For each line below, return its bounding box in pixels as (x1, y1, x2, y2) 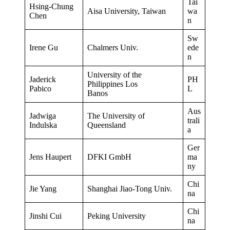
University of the (87, 70, 142, 79)
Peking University (87, 211, 146, 220)
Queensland (87, 120, 126, 129)
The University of (87, 111, 145, 120)
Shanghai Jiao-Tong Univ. (87, 184, 172, 193)
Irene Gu (29, 43, 60, 52)
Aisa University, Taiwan (87, 6, 166, 15)
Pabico (29, 84, 51, 93)
